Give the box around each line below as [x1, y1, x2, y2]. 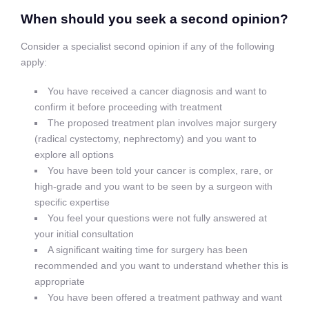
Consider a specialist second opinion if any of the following [21, 40, 275, 52]
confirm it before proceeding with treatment [34, 101, 222, 112]
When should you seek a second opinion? [21, 12, 288, 26]
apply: [21, 56, 47, 68]
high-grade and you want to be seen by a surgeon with [34, 180, 272, 192]
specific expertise [34, 196, 110, 208]
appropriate [34, 275, 85, 287]
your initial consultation [34, 228, 134, 239]
